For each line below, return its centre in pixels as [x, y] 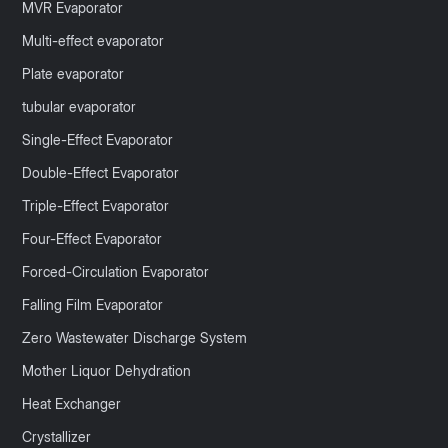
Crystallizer [57, 437]
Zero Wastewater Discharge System [135, 338]
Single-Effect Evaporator [98, 140]
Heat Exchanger [72, 404]
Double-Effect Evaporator [101, 173]
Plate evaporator [73, 74]
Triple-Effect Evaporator [96, 206]
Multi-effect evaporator [93, 41]
